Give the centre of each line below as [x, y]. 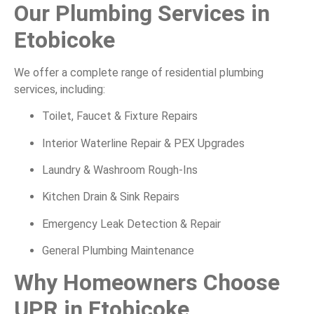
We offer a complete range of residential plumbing [139, 72]
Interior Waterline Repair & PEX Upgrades [143, 143]
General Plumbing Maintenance [118, 251]
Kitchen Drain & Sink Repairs [111, 197]
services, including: [60, 89]
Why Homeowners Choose [147, 283]
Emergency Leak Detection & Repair [131, 224]
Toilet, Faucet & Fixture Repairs [120, 116]
